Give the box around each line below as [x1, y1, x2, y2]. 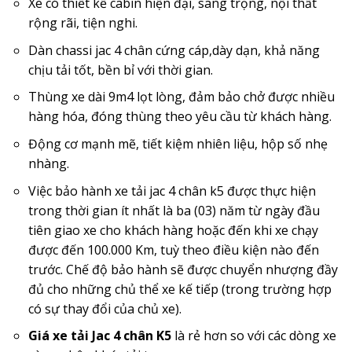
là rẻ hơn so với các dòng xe [174, 327, 336, 345]
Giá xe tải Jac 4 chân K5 [27, 327, 174, 345]
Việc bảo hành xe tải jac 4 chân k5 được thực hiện [27, 181, 316, 200]
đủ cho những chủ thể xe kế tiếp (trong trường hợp [27, 280, 332, 298]
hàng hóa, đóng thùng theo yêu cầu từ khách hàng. [27, 108, 332, 126]
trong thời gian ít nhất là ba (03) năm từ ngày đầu [27, 201, 320, 219]
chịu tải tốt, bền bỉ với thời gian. [27, 60, 213, 79]
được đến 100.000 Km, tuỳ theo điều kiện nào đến [27, 240, 319, 258]
